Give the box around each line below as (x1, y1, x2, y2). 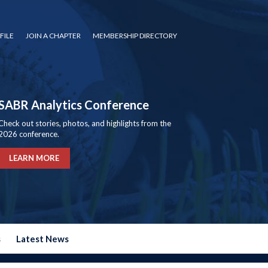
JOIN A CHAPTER (26, 31, 81, 40)
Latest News (16, 233, 69, 244)
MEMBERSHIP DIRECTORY (93, 31, 177, 40)
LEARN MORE (9, 153, 60, 163)
